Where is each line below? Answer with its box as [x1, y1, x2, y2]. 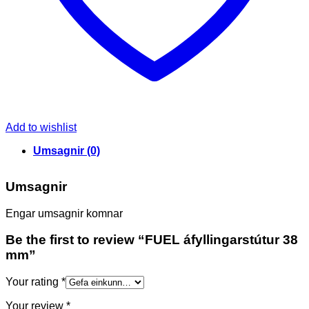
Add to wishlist [6, 121, 77, 133]
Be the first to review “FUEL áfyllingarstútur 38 [6, 232, 298, 248]
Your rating [6, 276, 61, 288]
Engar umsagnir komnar [6, 207, 123, 219]
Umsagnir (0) [33, 144, 100, 157]
